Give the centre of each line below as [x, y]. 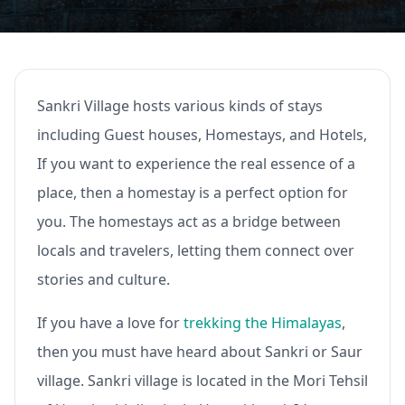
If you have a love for [110, 323]
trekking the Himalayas [263, 323]
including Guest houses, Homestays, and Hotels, [202, 135]
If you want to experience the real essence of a [196, 164]
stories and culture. [104, 279]
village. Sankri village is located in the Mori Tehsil [202, 381]
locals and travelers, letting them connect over [196, 250]
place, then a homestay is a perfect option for [193, 193]
